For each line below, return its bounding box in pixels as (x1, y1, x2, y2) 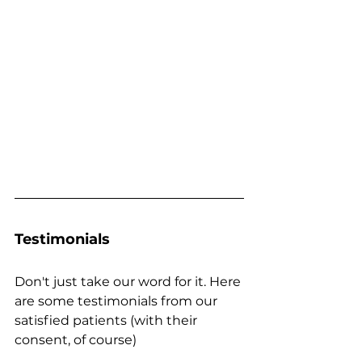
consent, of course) (15, 332, 137, 348)
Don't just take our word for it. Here (15, 274, 244, 290)
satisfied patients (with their (15, 313, 200, 329)
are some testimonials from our (15, 293, 221, 309)
